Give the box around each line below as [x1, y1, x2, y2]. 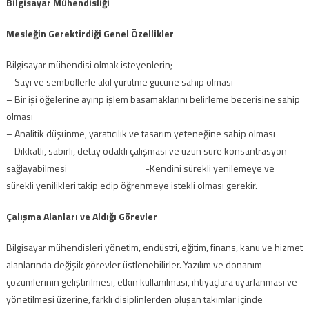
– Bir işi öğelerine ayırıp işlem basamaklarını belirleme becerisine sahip [6, 92, 300, 106]
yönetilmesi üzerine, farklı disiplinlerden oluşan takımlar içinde [6, 292, 263, 306]
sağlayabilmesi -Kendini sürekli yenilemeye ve [6, 161, 275, 175]
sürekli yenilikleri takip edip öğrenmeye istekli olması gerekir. [6, 178, 257, 192]
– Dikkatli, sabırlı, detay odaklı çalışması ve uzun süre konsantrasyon [6, 143, 287, 158]
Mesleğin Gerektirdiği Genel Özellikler [6, 26, 174, 41]
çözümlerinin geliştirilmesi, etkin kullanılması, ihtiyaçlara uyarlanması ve [6, 275, 297, 289]
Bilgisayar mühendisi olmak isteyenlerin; [6, 57, 172, 72]
